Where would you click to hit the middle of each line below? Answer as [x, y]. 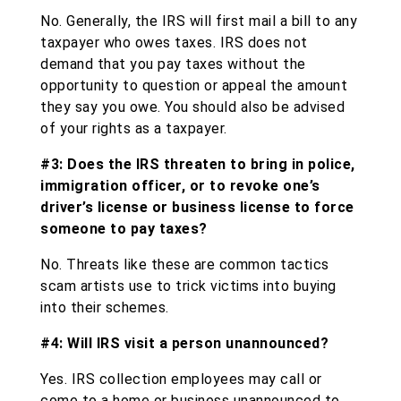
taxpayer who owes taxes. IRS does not [174, 43]
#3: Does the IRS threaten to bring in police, [198, 165]
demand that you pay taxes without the [173, 64]
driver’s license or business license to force [197, 208]
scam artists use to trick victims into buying [188, 286]
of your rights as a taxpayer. [134, 129]
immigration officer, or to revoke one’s [180, 186]
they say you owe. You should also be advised [192, 107]
